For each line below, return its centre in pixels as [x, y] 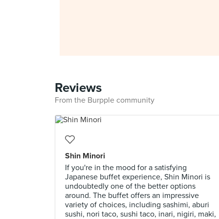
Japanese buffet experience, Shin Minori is [138, 177]
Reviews [78, 88]
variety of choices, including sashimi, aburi [137, 205]
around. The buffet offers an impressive [132, 196]
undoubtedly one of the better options [130, 186]
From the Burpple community [105, 100]
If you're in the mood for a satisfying [126, 168]
